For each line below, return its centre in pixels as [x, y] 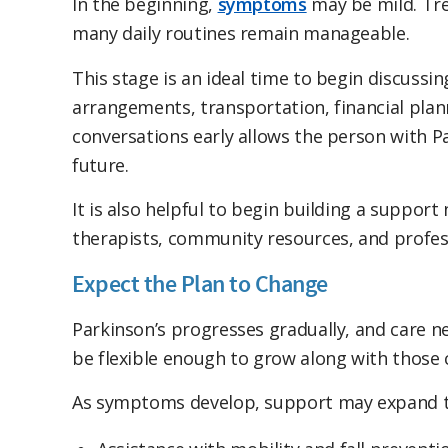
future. [100, 164]
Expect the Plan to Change [200, 284]
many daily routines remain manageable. [241, 33]
